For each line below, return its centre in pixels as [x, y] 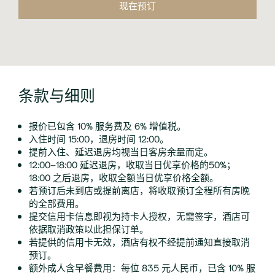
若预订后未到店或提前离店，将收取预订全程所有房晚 [139, 190]
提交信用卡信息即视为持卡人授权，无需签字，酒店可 [139, 216]
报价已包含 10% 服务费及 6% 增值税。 [107, 126]
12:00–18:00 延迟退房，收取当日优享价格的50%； [132, 164]
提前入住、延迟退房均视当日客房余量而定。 [121, 151]
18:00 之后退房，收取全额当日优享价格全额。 [124, 177]
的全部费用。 [56, 203]
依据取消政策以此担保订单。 [89, 229]
